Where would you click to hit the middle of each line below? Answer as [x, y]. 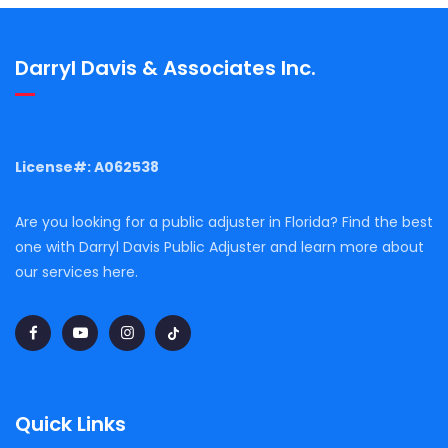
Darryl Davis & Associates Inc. [165, 67]
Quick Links [70, 423]
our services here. [76, 271]
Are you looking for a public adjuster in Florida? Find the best [224, 221]
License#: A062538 [87, 166]
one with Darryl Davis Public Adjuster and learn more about [219, 246]
